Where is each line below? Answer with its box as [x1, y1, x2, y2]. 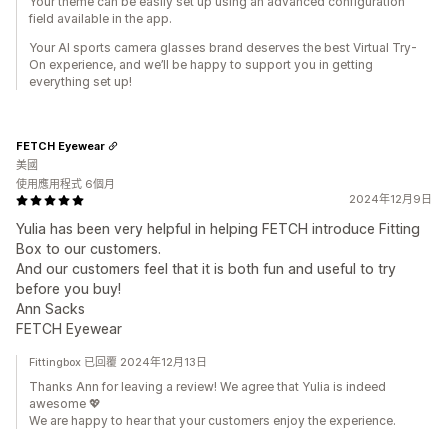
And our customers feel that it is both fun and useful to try [16, 260, 396, 277]
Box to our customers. [16, 240, 161, 257]
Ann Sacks [16, 300, 85, 317]
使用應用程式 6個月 [16, 177, 115, 191]
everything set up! [29, 74, 132, 89]
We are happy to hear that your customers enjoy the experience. [29, 413, 396, 428]
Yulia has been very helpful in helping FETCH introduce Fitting [16, 220, 420, 237]
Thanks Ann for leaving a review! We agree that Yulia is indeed [29, 379, 386, 394]
